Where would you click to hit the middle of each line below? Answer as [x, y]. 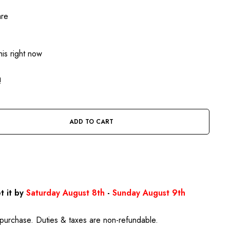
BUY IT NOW [54, 161]
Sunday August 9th [149, 193]
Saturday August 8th [65, 193]
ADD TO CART [91, 121]
